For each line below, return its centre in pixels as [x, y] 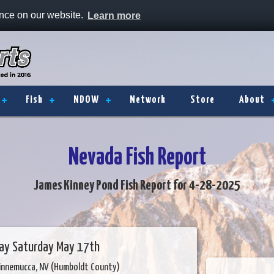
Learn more [114, 15]
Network [148, 100]
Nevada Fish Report [137, 158]
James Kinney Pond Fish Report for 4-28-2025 [137, 186]
